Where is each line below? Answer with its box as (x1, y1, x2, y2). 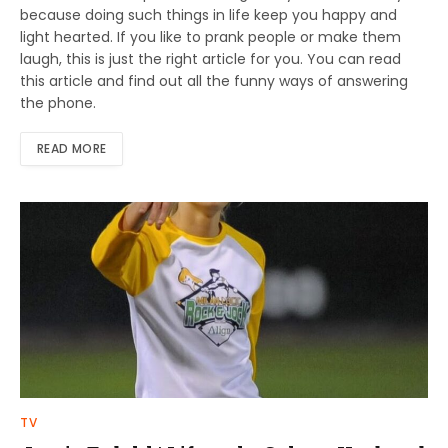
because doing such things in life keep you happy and (20, 5, 397, 26)
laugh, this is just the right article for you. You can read (20, 49, 401, 70)
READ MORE (37, 140, 107, 158)
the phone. (20, 93, 96, 114)
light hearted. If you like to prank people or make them (20, 27, 401, 48)
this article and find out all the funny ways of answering (20, 71, 408, 92)
